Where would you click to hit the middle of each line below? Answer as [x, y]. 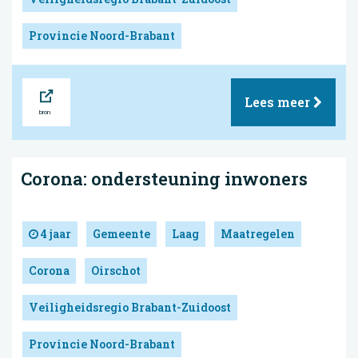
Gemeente [121, 233]
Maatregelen [258, 233]
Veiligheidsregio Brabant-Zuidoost [130, 307]
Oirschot [116, 270]
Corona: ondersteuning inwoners [164, 179]
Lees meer [279, 102]
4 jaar [55, 233]
